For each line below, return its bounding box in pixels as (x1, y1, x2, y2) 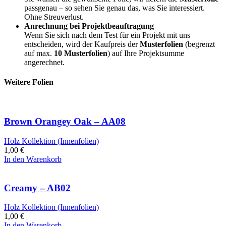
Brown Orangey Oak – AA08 (4, 116, 126, 127)
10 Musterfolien (54, 48, 107, 58)
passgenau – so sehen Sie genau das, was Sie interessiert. (24, 3, 205, 12)
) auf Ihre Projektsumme (107, 48, 184, 58)
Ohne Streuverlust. (24, 12, 84, 21)
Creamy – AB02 (4, 182, 71, 193)
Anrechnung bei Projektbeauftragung (24, 21, 154, 30)
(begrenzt (185, 39, 215, 48)
